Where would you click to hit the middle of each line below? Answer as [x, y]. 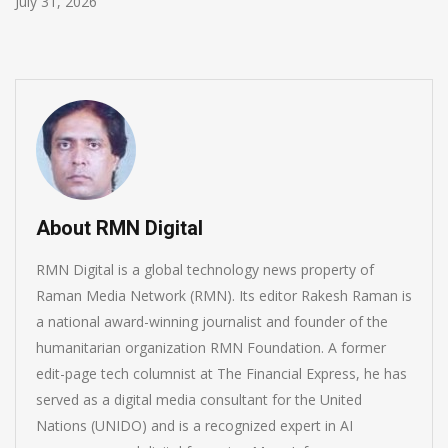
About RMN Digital [119, 227]
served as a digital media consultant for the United [199, 399]
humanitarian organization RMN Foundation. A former [211, 347]
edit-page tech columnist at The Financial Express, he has [221, 373]
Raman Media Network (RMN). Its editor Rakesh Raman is [224, 295]
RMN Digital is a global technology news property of [205, 269]
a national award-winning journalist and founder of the [212, 321]
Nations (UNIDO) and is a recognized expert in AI [194, 425]
